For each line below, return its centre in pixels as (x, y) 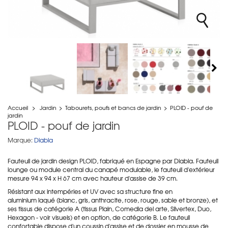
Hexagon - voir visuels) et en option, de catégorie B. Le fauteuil (99, 217)
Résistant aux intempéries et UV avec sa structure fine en (90, 191)
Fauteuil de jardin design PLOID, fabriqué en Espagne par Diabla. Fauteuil (113, 161)
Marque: (20, 140)
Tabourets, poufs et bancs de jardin (113, 107)
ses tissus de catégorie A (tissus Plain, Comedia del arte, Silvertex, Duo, (109, 208)
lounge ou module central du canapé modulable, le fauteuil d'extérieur (111, 169)
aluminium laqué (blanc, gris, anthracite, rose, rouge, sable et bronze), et (113, 200)
